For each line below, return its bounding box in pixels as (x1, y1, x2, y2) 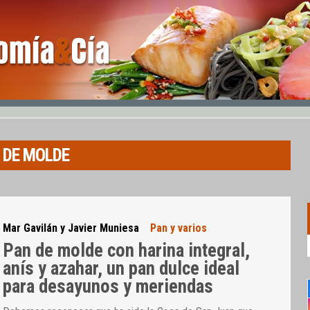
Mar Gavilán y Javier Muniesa (3, 221, 140, 235)
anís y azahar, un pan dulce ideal (3, 257, 240, 280)
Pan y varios (150, 221, 208, 235)
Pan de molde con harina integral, (3, 239, 250, 262)
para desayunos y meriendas (3, 275, 214, 298)
